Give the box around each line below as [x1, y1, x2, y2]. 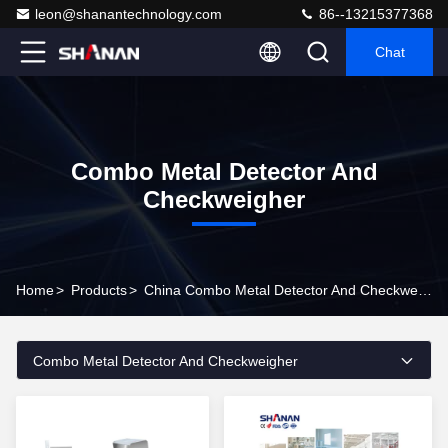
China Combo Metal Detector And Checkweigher [418, 282, 432, 298]
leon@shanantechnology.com [35, 6, 222, 22]
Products [71, 282, 127, 298]
